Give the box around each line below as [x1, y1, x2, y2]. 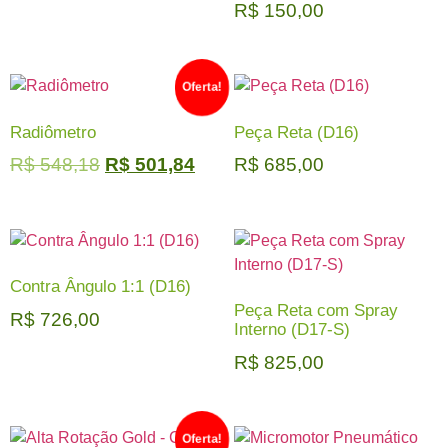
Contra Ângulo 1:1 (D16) [10, 277, 191, 297]
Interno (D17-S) [234, 320, 350, 340]
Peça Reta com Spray [234, 301, 398, 321]
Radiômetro [10, 122, 96, 142]
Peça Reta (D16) [234, 122, 359, 142]
